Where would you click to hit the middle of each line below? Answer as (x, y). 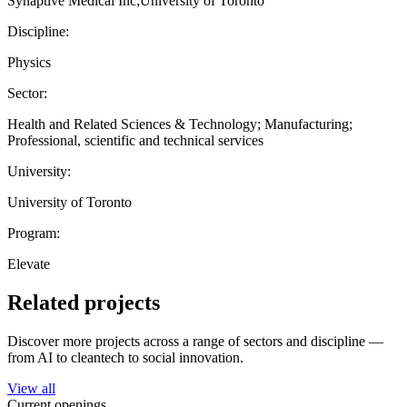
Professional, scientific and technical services (135, 140)
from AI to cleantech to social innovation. (125, 357)
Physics (29, 62)
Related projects (84, 302)
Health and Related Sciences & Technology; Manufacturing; (180, 124)
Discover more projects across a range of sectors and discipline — (195, 341)
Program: (34, 233)
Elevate (29, 263)
